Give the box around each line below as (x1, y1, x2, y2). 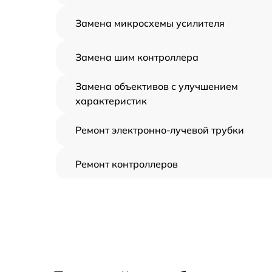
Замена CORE (75, 191, 140, 204)
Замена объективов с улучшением (75, 80, 238, 92)
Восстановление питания (75, 225, 195, 238)
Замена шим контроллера (75, 50, 199, 63)
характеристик (75, 94, 147, 107)
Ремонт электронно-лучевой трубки (75, 123, 244, 136)
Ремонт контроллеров (75, 157, 178, 170)
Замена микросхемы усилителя (75, 16, 225, 29)
